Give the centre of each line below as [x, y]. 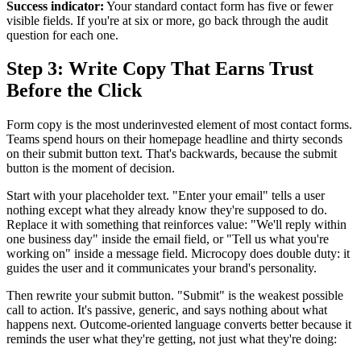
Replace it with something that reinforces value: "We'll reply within [176, 225]
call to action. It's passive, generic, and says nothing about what [167, 310]
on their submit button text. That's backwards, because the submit [172, 154]
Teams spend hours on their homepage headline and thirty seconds [174, 139]
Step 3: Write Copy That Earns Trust [160, 69]
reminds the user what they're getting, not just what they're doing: [172, 339]
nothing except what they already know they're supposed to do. [167, 210]
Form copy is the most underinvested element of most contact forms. [179, 125]
